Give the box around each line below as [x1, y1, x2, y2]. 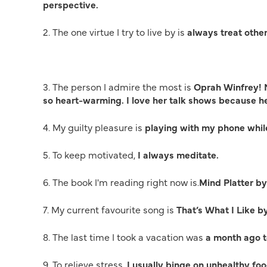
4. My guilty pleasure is [43, 120, 145, 133]
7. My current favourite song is [43, 203, 176, 216]
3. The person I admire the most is [43, 80, 194, 93]
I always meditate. [135, 148, 219, 161]
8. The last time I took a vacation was [43, 230, 206, 243]
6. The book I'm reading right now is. [43, 175, 199, 188]
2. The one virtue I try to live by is [43, 25, 187, 38]
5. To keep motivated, [43, 148, 135, 161]
